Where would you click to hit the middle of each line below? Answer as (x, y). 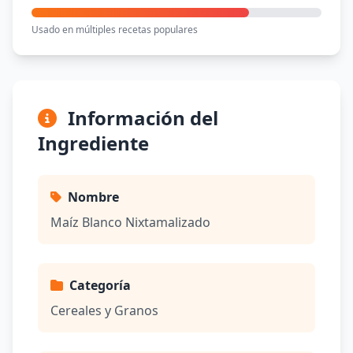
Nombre (93, 197)
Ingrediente (93, 143)
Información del (141, 118)
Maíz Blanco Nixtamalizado (130, 222)
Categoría (100, 285)
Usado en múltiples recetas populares (115, 30)
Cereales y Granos (104, 310)
